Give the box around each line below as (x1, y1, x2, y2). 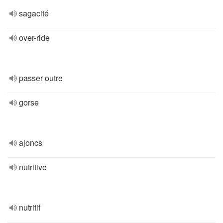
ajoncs (19, 137, 42, 148)
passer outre (19, 72, 63, 84)
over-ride (19, 32, 50, 43)
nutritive (19, 161, 47, 173)
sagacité (19, 7, 49, 19)
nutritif (19, 202, 40, 213)
